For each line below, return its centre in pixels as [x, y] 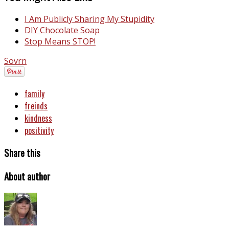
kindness [38, 118]
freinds [36, 106]
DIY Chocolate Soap [62, 30]
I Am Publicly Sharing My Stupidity [89, 19]
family [35, 93]
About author [27, 176]
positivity [39, 130]
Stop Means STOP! [60, 41]
